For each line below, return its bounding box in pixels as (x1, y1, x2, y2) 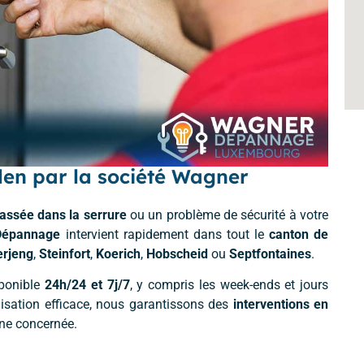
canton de (268, 226, 328, 242)
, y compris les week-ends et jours (129, 277, 329, 293)
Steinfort (39, 245, 90, 262)
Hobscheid (146, 245, 208, 262)
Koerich (96, 245, 141, 262)
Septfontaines (229, 245, 311, 262)
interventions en (232, 297, 328, 313)
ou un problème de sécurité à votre (126, 206, 329, 223)
